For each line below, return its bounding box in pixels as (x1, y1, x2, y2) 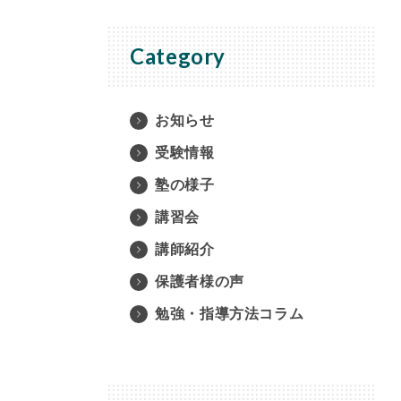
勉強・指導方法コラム (154, 305, 304, 321)
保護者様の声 (154, 273, 244, 289)
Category (129, 42, 226, 69)
